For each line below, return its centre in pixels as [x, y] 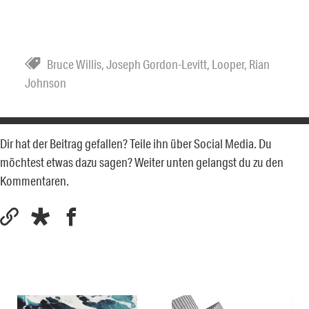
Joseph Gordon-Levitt [157, 64]
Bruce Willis [74, 64]
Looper [228, 64]
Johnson [46, 82]
